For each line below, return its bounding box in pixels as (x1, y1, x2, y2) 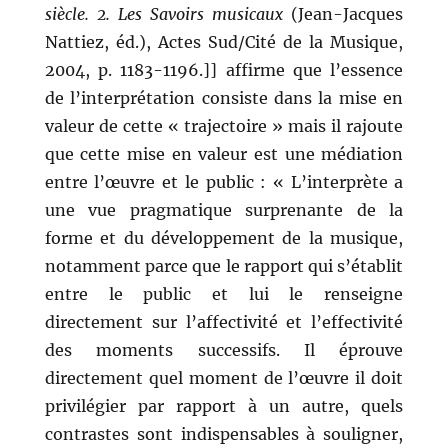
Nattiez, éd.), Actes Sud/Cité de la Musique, (44, 32, 404, 53)
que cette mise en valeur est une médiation (44, 144, 404, 165)
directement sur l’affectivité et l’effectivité (44, 312, 404, 333)
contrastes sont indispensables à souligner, (44, 424, 404, 445)
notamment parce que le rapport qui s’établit (44, 256, 404, 277)
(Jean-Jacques (283, 4, 404, 25)
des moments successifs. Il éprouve (44, 340, 404, 361)
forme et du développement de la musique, (44, 228, 404, 249)
